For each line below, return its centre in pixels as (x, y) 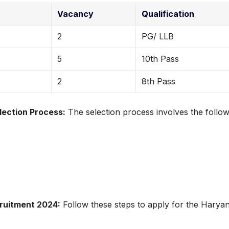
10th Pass (161, 59)
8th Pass (159, 82)
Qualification (168, 14)
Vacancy (76, 14)
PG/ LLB (158, 37)
